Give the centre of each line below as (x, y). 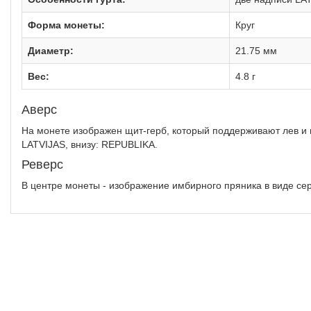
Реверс (42, 165)
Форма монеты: (66, 25)
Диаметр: (51, 51)
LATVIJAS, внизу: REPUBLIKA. (90, 144)
